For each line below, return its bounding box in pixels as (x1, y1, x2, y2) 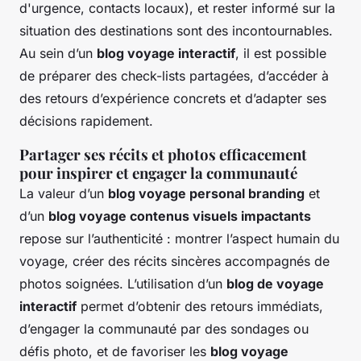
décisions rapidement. (19, 112, 153, 129)
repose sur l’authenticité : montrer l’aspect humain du (19, 230, 339, 247)
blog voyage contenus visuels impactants (48, 207, 311, 224)
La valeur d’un (19, 185, 108, 201)
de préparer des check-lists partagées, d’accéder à (19, 67, 329, 84)
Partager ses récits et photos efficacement (19, 143, 307, 164)
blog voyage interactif (97, 44, 235, 61)
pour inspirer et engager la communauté (19, 162, 297, 183)
